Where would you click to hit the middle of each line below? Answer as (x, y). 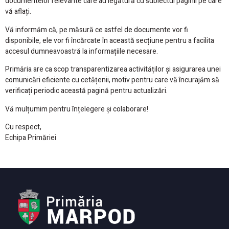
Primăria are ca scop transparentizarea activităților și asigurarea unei (113, 70)
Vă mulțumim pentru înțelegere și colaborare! (77, 109)
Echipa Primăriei (31, 138)
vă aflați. (18, 12)
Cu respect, (23, 127)
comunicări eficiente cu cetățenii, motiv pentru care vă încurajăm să (112, 80)
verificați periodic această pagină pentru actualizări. (86, 91)
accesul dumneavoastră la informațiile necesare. (82, 51)
